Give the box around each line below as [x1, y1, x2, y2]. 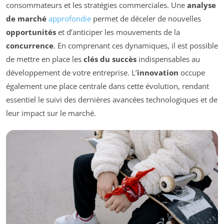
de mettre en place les [6, 54, 83, 64]
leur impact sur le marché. [6, 108, 96, 118]
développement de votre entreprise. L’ [6, 67, 137, 78]
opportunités [6, 27, 56, 37]
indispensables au [136, 54, 200, 64]
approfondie [48, 13, 91, 24]
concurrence [6, 40, 53, 51]
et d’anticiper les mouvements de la [56, 27, 180, 37]
